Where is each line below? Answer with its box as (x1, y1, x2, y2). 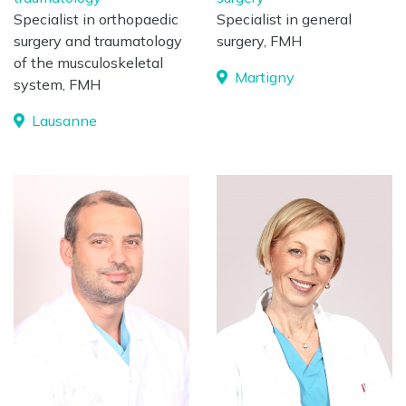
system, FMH (14, 75, 101, 93)
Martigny (231, 68, 295, 86)
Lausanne (28, 111, 97, 130)
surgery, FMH (217, 32, 302, 50)
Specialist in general (217, 10, 352, 28)
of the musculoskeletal (14, 53, 163, 72)
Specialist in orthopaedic (14, 10, 179, 28)
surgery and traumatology (14, 32, 182, 50)
